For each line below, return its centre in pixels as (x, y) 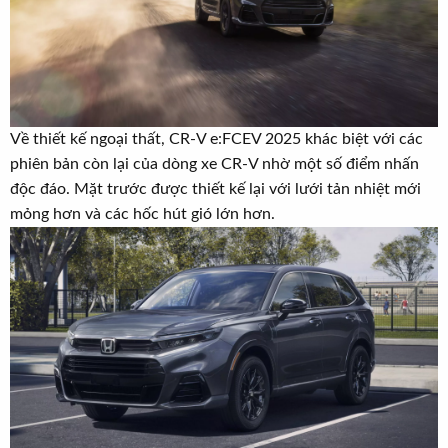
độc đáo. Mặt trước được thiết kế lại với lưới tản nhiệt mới (215, 188)
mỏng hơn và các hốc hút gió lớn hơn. (142, 213)
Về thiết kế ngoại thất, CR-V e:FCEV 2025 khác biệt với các (216, 138)
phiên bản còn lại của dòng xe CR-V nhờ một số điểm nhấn (214, 163)
